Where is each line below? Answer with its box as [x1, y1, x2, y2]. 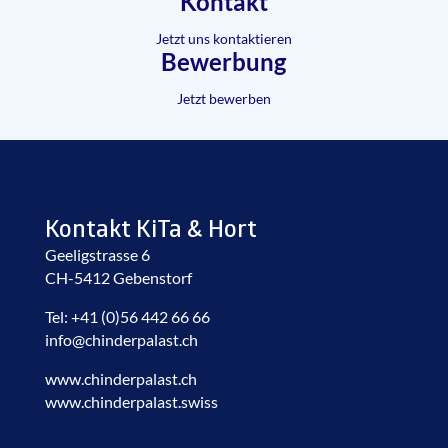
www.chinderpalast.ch [44, 368, 197, 388]
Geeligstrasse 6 [44, 244, 150, 264]
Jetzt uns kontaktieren [155, 29, 292, 47]
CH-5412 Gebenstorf [44, 267, 192, 287]
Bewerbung [161, 46, 287, 76]
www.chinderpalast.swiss [44, 391, 218, 411]
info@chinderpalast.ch [44, 329, 198, 349]
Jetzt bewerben [176, 89, 271, 107]
